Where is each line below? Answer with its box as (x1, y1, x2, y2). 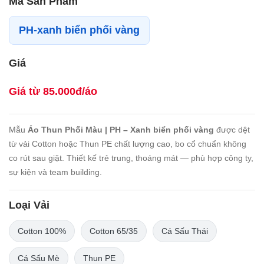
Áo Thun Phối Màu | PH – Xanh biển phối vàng (28, 125, 214, 134)
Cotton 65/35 (90, 226, 138, 236)
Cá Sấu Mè (18, 253, 60, 263)
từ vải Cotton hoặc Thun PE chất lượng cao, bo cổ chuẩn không (9, 139, 246, 148)
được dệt (214, 125, 250, 134)
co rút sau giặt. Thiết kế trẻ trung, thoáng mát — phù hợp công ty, (9, 153, 253, 163)
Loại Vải (9, 199, 49, 211)
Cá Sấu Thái (161, 226, 208, 236)
